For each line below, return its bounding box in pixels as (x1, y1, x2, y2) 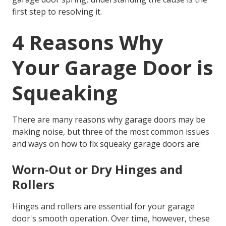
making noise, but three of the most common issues (12, 126, 209, 137)
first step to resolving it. (12, 6, 102, 17)
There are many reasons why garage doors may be (12, 114, 205, 125)
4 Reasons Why (12, 28, 163, 56)
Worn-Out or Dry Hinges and (12, 160, 183, 178)
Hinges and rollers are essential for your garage (12, 200, 195, 212)
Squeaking (12, 78, 118, 106)
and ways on (12, 138, 61, 149)
